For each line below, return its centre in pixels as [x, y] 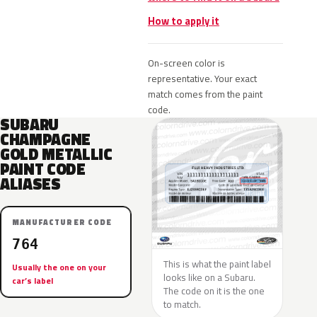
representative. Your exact [202, 79]
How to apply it [183, 21]
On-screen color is [186, 63]
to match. [182, 304]
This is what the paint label [217, 264]
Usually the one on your [59, 267]
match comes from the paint [205, 94]
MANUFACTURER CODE [62, 222]
